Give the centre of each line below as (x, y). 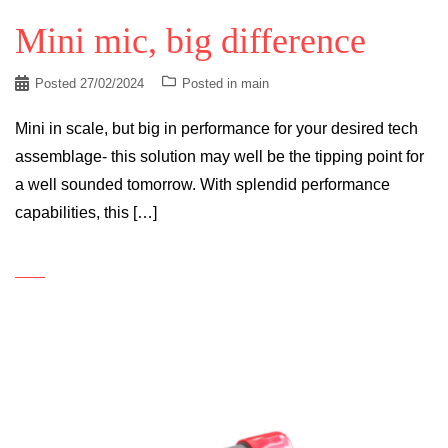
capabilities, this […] (86, 213)
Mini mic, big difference (190, 41)
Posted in (211, 84)
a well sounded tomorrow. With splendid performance (202, 185)
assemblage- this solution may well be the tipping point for (219, 157)
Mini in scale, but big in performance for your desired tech (216, 129)
